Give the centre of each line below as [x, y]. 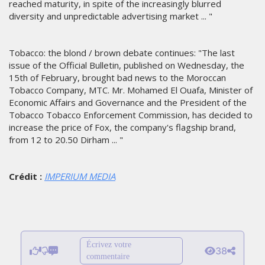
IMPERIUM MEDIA [80, 177]
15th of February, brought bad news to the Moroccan [117, 78]
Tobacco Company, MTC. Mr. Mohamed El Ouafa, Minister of [131, 90]
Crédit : [25, 177]
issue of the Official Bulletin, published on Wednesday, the [127, 65]
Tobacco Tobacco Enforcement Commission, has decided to [131, 115]
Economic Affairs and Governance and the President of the [128, 103]
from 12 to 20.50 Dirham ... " [66, 140]
